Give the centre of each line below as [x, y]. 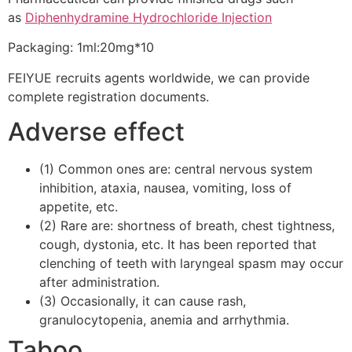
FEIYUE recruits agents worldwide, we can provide [159, 77]
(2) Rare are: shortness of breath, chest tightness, [187, 226]
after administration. [99, 282]
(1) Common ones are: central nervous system [176, 169]
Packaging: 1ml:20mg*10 [81, 48]
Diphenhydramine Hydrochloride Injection [148, 17]
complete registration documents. [108, 96]
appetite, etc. [79, 207]
